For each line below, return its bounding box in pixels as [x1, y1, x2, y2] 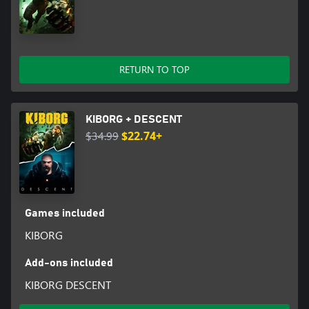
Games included [24, 207, 105, 219]
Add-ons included [24, 257, 113, 268]
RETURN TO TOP [119, 62, 190, 76]
